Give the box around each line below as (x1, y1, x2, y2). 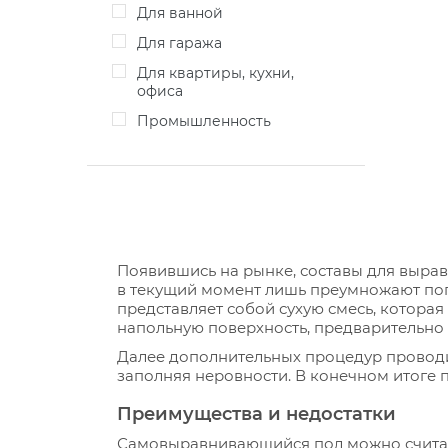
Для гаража (148, 34, 222, 52)
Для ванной (148, 4, 223, 22)
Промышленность (149, 112, 271, 130)
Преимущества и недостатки (117, 403, 396, 425)
